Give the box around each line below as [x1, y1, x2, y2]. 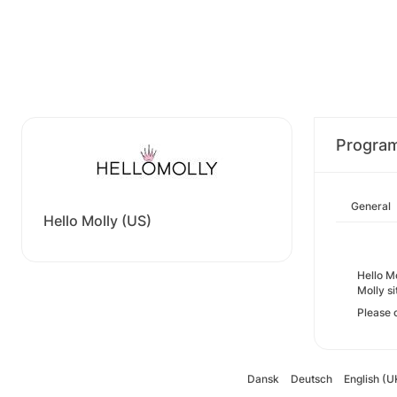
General [351, 199, 391, 213]
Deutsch [290, 372, 332, 385]
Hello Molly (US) [43, 212, 152, 230]
